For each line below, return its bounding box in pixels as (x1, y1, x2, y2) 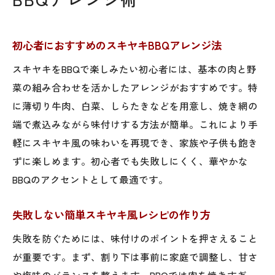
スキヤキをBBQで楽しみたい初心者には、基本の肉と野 (12, 61, 257, 76)
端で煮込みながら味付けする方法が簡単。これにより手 (12, 117, 258, 131)
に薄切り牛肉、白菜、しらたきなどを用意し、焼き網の (12, 98, 258, 112)
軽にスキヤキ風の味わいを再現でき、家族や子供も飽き (12, 135, 258, 149)
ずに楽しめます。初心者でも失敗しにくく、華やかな (12, 153, 248, 168)
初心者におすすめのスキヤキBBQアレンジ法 (12, 37, 222, 53)
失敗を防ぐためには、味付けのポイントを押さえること (12, 231, 258, 245)
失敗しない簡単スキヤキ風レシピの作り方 (12, 206, 211, 222)
